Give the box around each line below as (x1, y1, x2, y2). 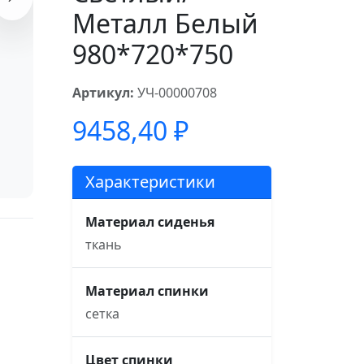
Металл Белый (71, 6, 258, 41)
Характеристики (84, 171, 215, 193)
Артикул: (71, 84, 134, 102)
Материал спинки (84, 282, 209, 300)
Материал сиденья (84, 213, 214, 231)
